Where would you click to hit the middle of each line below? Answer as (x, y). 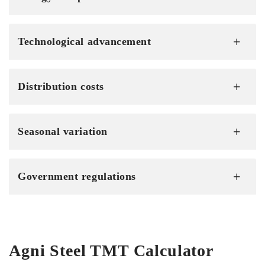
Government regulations (77, 176)
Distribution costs (61, 86)
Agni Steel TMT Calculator (111, 251)
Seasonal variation (63, 131)
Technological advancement (85, 41)
